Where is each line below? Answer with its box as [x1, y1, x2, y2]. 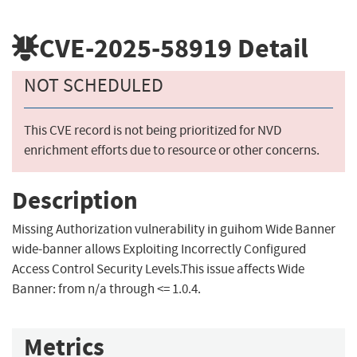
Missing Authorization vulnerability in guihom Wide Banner [12, 221, 335, 238]
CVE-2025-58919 [39, 29, 232, 66]
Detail [232, 29, 308, 66]
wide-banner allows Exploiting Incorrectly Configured [12, 241, 306, 258]
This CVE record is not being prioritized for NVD [24, 122, 281, 139]
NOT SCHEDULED [24, 73, 163, 98]
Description [12, 183, 138, 217]
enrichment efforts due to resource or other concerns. [24, 142, 320, 159]
